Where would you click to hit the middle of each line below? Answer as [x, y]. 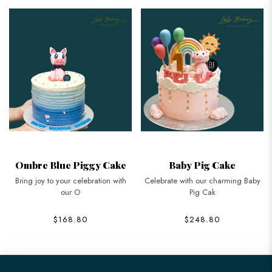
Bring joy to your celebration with [70, 180]
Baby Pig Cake [202, 165]
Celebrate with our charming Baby [202, 180]
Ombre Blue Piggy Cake [70, 165]
